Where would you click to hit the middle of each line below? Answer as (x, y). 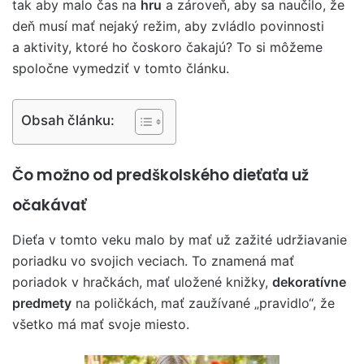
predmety (42, 303)
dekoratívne (309, 282)
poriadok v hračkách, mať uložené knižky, (142, 282)
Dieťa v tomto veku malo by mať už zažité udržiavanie (180, 239)
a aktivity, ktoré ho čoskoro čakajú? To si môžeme (167, 47)
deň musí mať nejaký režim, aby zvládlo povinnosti (168, 26)
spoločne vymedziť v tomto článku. (121, 68)
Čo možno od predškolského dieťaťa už (160, 175)
